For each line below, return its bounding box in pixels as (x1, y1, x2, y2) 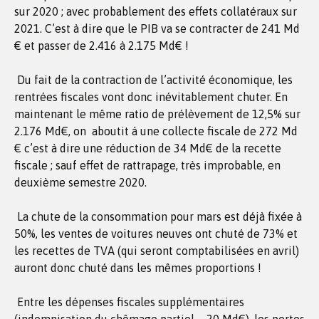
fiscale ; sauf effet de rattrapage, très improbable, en (14, 159, 281, 172)
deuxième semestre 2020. (14, 176, 147, 189)
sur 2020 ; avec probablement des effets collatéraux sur (14, 5, 297, 18)
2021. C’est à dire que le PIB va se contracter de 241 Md (14, 22, 300, 35)
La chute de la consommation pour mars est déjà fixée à (14, 210, 302, 223)
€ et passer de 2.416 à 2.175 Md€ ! (14, 39, 189, 52)
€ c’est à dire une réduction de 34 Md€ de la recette (14, 142, 281, 155)
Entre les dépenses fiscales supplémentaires (14, 296, 244, 308)
